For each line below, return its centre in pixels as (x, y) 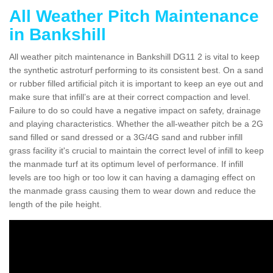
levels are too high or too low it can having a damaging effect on (132, 177)
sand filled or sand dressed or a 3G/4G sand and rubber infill (126, 137)
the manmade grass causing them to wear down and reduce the (133, 190)
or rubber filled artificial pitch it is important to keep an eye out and (136, 83)
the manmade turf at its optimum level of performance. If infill (126, 164)
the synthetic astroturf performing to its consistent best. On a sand (136, 70)
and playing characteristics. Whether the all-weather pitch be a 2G (136, 123)
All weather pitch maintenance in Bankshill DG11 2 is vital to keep (134, 56)
